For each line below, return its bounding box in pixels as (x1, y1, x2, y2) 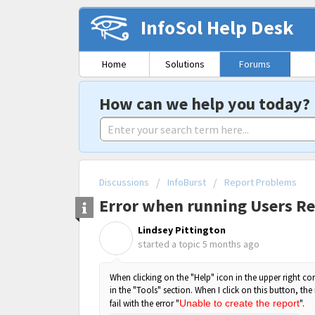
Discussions (99, 176, 149, 188)
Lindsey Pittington (138, 224, 226, 237)
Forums (239, 58, 271, 70)
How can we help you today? (99, 93, 310, 115)
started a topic (138, 238, 202, 251)
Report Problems (224, 176, 297, 188)
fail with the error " (110, 297, 179, 309)
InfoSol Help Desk (141, 15, 294, 40)
